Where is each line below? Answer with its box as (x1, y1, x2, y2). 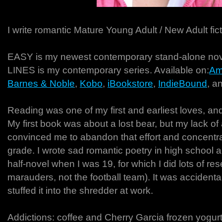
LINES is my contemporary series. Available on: (7, 65, 209, 75)
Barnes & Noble (7, 78, 75, 89)
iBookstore (108, 78, 153, 89)
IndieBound (158, 78, 207, 89)
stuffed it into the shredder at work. (7, 185, 153, 196)
